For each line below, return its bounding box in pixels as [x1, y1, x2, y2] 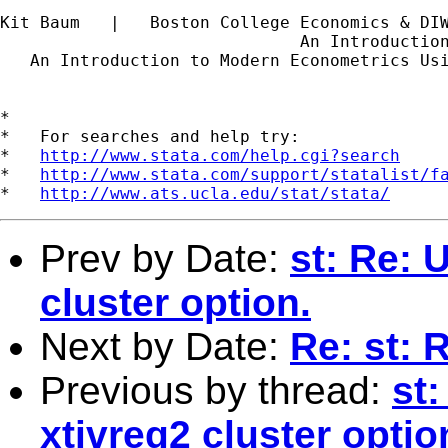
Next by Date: [40, 324, 290, 368]
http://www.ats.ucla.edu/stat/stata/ [40, 183, 390, 203]
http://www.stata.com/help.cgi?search [40, 145, 400, 165]
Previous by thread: [40, 368, 392, 412]
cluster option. [40, 280, 311, 324]
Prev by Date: [40, 236, 290, 280]
